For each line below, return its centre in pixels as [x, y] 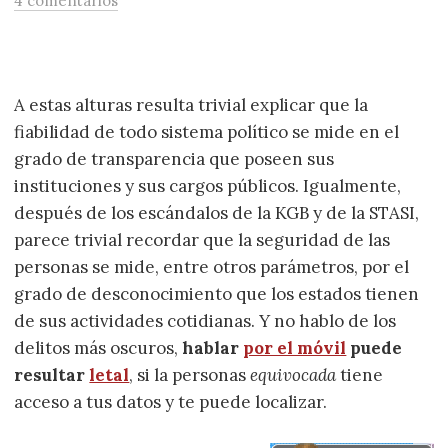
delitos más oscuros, [98, 348]
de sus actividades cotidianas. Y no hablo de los [205, 321]
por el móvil [295, 348]
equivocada [293, 375]
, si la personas [190, 375]
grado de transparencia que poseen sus [174, 159]
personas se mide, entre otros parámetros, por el [212, 267]
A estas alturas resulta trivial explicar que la [191, 105]
